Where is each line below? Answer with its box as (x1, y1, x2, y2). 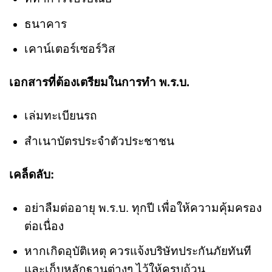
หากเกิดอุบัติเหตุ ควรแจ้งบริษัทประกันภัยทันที (24, 245, 251, 258)
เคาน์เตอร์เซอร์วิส (24, 42, 115, 56)
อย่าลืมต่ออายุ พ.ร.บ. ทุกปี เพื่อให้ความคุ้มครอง (24, 201, 262, 214)
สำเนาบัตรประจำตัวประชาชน (24, 134, 174, 148)
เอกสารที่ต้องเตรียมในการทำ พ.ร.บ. (9, 76, 189, 89)
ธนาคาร (24, 17, 67, 30)
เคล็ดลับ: (9, 168, 54, 181)
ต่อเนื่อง (24, 219, 64, 233)
